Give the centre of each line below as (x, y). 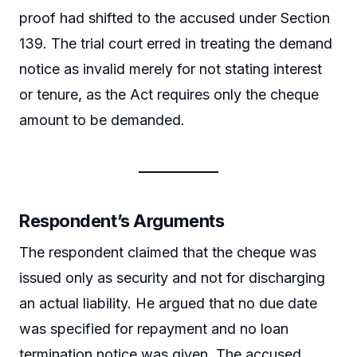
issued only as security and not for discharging (172, 278)
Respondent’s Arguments (122, 221)
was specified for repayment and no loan (154, 329)
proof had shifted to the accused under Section (175, 18)
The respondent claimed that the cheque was (168, 253)
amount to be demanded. (102, 120)
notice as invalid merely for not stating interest (171, 69)
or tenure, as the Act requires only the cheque (169, 95)
